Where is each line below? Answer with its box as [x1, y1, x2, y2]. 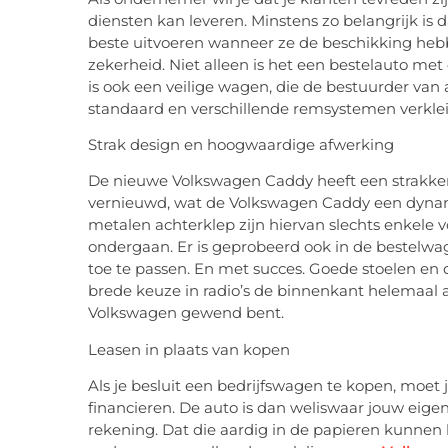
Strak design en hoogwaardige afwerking [88, 135, 394, 154]
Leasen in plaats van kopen [88, 339, 290, 359]
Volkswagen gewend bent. [88, 303, 284, 323]
